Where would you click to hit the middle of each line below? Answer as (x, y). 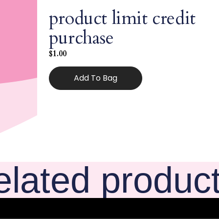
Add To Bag (95, 78)
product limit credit (122, 18)
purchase (81, 38)
